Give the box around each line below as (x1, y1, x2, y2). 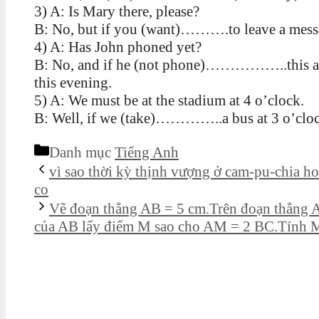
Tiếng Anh (115, 143, 179, 161)
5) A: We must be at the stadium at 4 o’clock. (34, 91, 304, 109)
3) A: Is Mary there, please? (34, 2, 199, 20)
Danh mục (49, 143, 115, 161)
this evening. (34, 73, 112, 91)
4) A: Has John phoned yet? (34, 38, 202, 56)
